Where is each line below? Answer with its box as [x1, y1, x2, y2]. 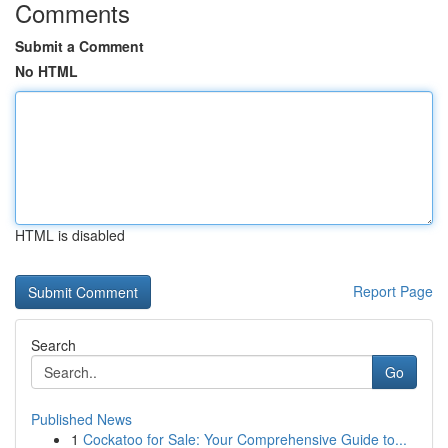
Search [31, 335, 76, 355]
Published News [31, 409, 132, 429]
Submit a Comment [15, 36, 144, 56]
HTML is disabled [15, 225, 125, 245]
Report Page [353, 281, 433, 301]
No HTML [15, 61, 78, 81]
